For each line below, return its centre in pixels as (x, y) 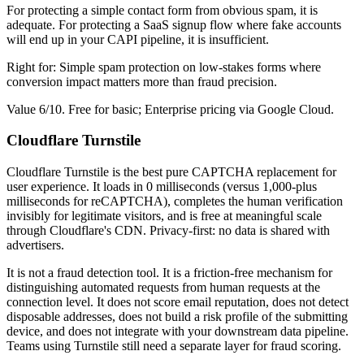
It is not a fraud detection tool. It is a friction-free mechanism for (169, 272)
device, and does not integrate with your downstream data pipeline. (178, 331)
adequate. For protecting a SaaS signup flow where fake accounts (174, 24)
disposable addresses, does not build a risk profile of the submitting (177, 316)
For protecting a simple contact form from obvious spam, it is (162, 10)
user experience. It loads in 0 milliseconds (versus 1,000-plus (162, 186)
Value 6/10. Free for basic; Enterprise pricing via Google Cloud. (170, 109)
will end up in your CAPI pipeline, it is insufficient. (138, 39)
